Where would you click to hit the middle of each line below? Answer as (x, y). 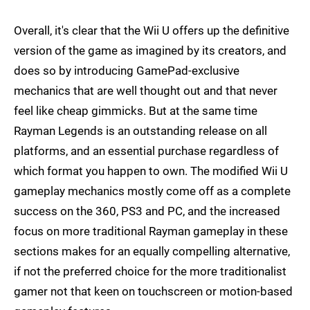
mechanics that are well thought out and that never (146, 91)
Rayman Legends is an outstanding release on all (140, 131)
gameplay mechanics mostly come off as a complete (152, 191)
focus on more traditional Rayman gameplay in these (151, 231)
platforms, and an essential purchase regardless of (146, 151)
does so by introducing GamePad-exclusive (127, 71)
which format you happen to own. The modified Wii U (151, 171)
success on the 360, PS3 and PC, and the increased (147, 211)
